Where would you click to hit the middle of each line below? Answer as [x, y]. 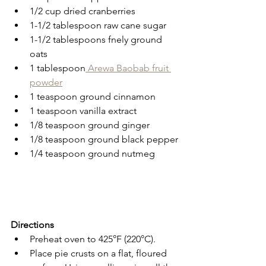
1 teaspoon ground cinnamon [93, 96]
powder [46, 82]
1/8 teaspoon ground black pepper [104, 139]
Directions [32, 224]
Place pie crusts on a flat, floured [99, 253]
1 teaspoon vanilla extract [83, 110]
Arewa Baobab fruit [128, 68]
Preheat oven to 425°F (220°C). [93, 239]
